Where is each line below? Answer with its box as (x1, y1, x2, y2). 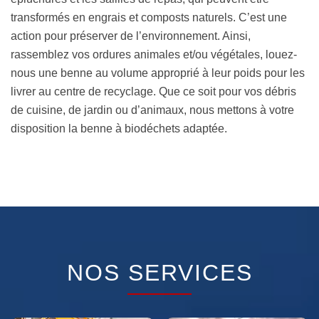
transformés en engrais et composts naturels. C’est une (11, 11, 287, 24)
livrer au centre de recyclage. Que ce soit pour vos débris (11, 85, 296, 98)
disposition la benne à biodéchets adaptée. (11, 122, 227, 135)
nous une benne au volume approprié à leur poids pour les (11, 67, 305, 80)
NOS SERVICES (66, 260, 253, 286)
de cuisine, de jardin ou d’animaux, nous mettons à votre (11, 104, 294, 117)
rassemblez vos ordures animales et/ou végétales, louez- (11, 48, 297, 61)
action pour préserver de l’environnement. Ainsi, (11, 30, 251, 43)
